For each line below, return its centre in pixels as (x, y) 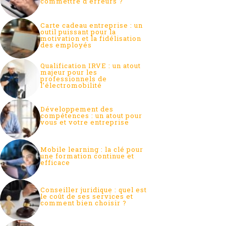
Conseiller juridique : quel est (94, 190)
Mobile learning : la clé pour (92, 150)
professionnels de (74, 78)
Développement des (77, 109)
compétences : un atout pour (91, 116)
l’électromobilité (71, 85)
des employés (66, 45)
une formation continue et (87, 156)
